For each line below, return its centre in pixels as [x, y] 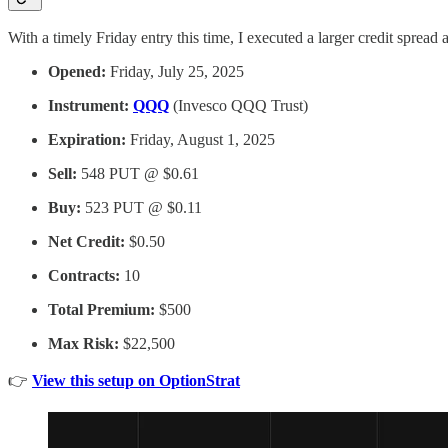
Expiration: [87, 140]
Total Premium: [101, 310]
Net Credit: [86, 242]
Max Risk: [83, 344]
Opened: [77, 72]
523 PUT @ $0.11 [141, 208]
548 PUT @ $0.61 [138, 174]
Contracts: [84, 276]
